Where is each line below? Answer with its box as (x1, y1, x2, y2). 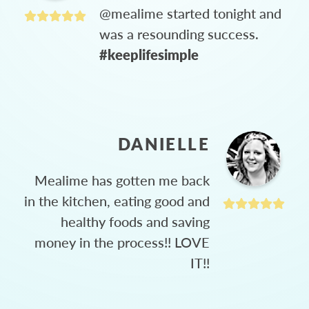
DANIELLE (117, 131, 210, 155)
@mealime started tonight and (99, 3, 281, 23)
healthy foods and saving (61, 211, 210, 231)
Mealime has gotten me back (34, 170, 210, 190)
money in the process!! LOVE (34, 232, 210, 252)
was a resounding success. (99, 23, 259, 43)
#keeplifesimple (99, 44, 199, 64)
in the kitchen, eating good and (24, 190, 210, 210)
